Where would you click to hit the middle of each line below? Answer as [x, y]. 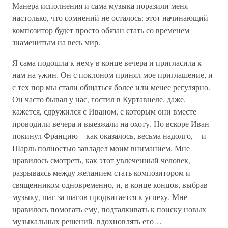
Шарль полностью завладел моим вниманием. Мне [101, 148]
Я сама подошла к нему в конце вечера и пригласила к [107, 62]
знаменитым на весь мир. [56, 42]
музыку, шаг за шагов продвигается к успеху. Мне [100, 197]
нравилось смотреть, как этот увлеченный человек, [101, 160]
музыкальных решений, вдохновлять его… [87, 221]
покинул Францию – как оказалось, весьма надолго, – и [109, 136]
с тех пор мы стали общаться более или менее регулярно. [111, 87]
